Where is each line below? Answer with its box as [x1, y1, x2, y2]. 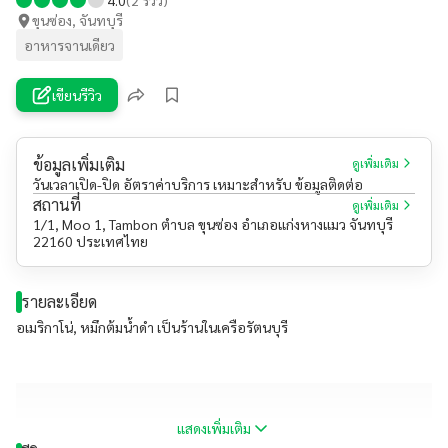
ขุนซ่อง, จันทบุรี [32, 11, 123, 29]
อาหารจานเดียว [24, 35, 115, 54]
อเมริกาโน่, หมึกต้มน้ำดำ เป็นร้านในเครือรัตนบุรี [16, 318, 288, 336]
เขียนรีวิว [52, 85, 102, 104]
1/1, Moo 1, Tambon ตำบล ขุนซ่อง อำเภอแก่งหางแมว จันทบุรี [33, 215, 393, 233]
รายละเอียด [22, 291, 97, 312]
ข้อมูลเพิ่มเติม [33, 154, 125, 175]
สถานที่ [33, 194, 81, 215]
